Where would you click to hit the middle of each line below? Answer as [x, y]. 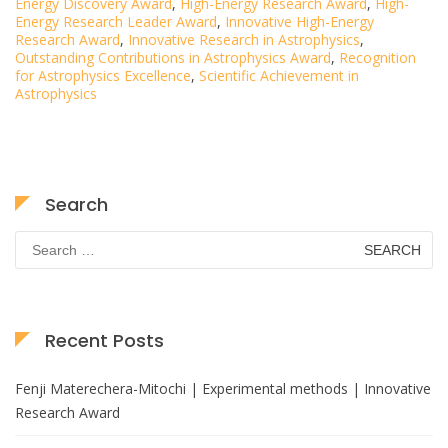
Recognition [377, 58]
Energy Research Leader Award [116, 22]
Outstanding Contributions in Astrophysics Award [173, 58]
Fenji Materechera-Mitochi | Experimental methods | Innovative [223, 389]
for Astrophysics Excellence [103, 76]
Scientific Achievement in [279, 76]
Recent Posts [104, 341]
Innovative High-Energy [299, 22]
